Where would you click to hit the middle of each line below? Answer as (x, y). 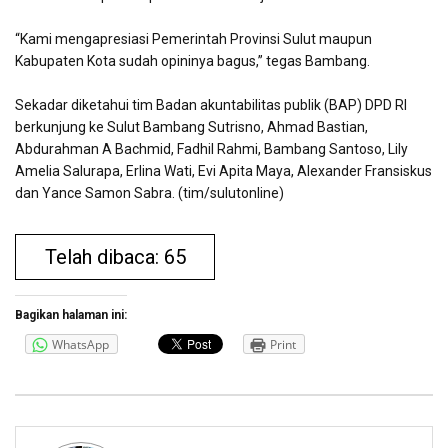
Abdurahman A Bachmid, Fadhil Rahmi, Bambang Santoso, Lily (211, 149)
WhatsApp (80, 345)
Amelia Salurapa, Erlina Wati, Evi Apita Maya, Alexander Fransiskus (223, 171)
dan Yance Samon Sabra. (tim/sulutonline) (149, 193)
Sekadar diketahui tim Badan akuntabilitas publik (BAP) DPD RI (211, 105)
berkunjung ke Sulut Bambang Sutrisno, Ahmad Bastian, (191, 127)
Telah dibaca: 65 (115, 257)
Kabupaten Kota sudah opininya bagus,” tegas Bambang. (192, 61)
